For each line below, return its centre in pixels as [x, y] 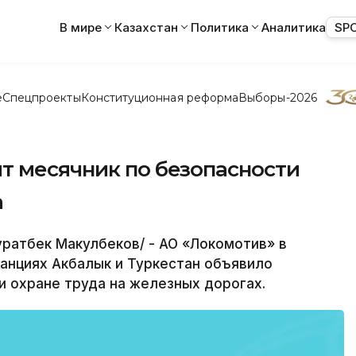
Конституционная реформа [160, 97]
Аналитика [294, 27]
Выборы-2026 [278, 97]
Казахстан [146, 27]
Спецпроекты [41, 97]
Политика [220, 27]
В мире [81, 27]
